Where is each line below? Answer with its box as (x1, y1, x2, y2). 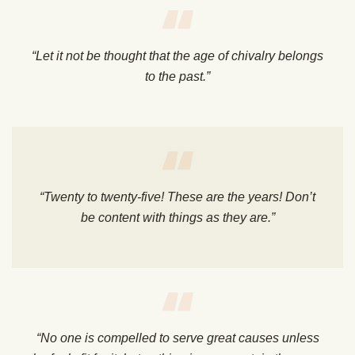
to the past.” (145, 70, 210, 84)
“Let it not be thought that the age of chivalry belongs (32, 49, 323, 63)
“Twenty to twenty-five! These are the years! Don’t (40, 190, 315, 204)
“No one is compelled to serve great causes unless (36, 331, 319, 345)
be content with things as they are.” (80, 211, 275, 225)
